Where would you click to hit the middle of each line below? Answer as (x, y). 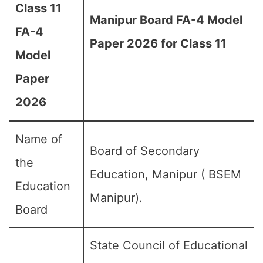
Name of (39, 139)
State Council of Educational (169, 245)
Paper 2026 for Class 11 (158, 43)
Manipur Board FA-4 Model (166, 20)
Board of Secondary (145, 151)
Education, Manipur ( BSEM (166, 174)
